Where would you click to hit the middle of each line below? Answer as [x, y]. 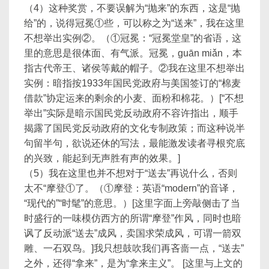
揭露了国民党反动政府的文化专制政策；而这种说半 [134, 128]
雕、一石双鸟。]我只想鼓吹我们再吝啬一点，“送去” [134, 248]
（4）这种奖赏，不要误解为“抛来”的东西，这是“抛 [132, 8]
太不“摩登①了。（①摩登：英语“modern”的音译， [131, 188]
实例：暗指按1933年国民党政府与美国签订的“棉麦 [132, 83]
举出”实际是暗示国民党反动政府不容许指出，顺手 [131, 113]
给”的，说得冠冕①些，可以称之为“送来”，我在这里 [134, 23]
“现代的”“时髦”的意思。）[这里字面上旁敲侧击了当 [132, 203]
